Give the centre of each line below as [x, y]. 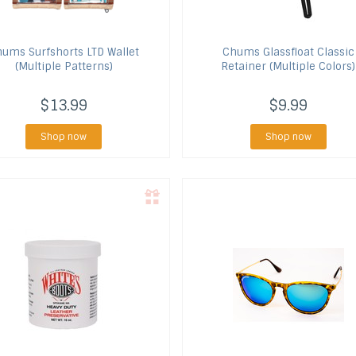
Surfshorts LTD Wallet [83, 52]
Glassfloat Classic [307, 52]
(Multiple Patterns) [64, 66]
